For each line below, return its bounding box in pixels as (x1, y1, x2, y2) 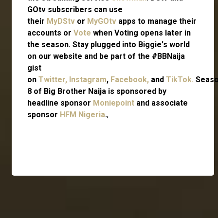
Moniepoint (93, 98, 136, 108)
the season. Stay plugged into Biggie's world (27, 39, 190, 49)
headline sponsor (27, 98, 93, 108)
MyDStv (47, 16, 75, 26)
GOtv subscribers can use (27, 4, 123, 14)
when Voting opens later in (91, 28, 191, 37)
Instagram (69, 74, 107, 84)
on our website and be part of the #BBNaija (27, 51, 185, 61)
